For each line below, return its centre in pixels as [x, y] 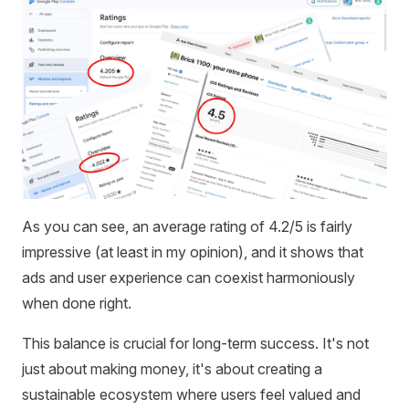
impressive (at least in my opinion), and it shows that [193, 252]
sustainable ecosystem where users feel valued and [191, 394]
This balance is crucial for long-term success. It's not [195, 343]
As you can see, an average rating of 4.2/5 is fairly [187, 226]
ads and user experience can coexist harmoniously [189, 277]
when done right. [77, 303]
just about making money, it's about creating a [172, 368]
